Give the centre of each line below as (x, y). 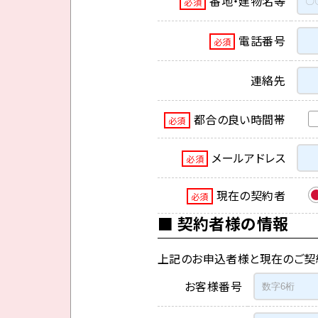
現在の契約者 (251, 196)
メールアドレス (248, 158)
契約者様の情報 (233, 223)
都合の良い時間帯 (239, 120)
